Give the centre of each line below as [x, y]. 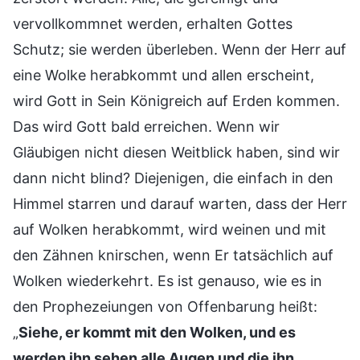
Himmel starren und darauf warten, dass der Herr [180, 203]
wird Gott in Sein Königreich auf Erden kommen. [176, 100]
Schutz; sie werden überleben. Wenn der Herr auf [180, 49]
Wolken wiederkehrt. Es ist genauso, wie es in [168, 280]
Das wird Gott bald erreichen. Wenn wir [146, 126]
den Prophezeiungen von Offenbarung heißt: [165, 306]
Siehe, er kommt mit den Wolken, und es [157, 332]
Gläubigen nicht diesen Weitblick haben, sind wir [176, 152]
